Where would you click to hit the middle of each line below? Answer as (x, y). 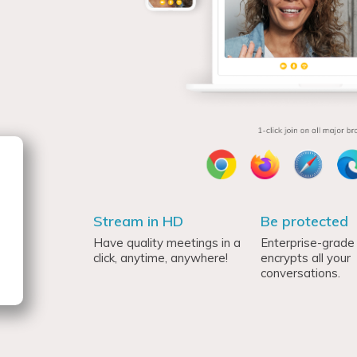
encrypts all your (306, 257)
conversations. (301, 273)
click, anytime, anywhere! (160, 257)
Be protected (305, 221)
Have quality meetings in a (167, 242)
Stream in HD (138, 221)
